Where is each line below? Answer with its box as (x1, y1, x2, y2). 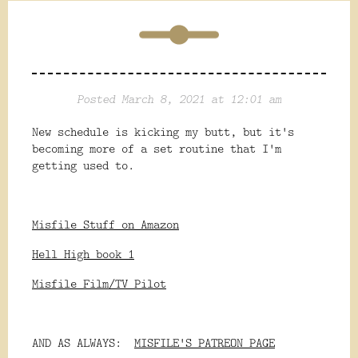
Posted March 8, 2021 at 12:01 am (77, 90, 281, 108)
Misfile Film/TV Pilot (32, 275, 166, 292)
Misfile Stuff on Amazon (32, 216, 179, 233)
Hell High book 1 (32, 245, 134, 263)
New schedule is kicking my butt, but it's (32, 123, 294, 141)
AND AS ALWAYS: (32, 334, 134, 352)
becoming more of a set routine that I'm (32, 140, 281, 157)
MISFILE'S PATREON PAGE (134, 334, 275, 352)
